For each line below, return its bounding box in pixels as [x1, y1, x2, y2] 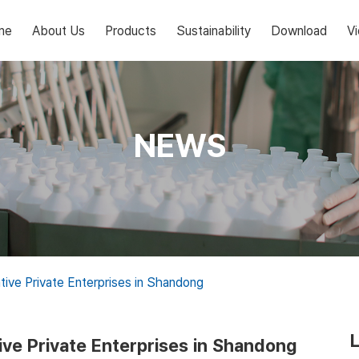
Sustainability [176, 22, 251, 39]
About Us [32, 22, 85, 39]
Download [271, 22, 327, 39]
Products [105, 22, 156, 39]
